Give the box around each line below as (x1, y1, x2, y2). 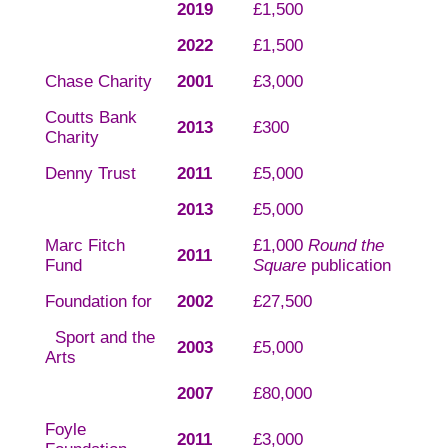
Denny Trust (44, 164, 136, 184)
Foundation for (44, 292, 152, 312)
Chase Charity (44, 72, 152, 92)
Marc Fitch (44, 236, 125, 256)
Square (252, 256, 306, 276)
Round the (307, 236, 384, 256)
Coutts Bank (44, 108, 137, 128)
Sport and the (44, 328, 155, 348)
